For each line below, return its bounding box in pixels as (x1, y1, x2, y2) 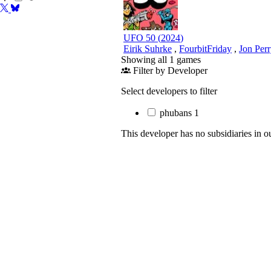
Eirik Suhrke (123, 43, 172, 54)
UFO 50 (123, 32, 155, 43)
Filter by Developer (133, 65, 207, 76)
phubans (160, 107, 192, 118)
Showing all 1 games (121, 54, 201, 65)
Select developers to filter (121, 85, 217, 96)
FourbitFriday (179, 43, 232, 54)
